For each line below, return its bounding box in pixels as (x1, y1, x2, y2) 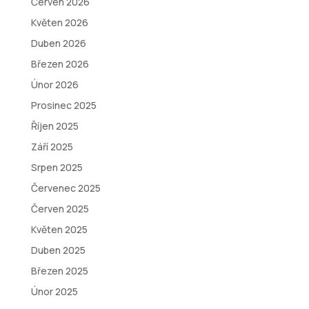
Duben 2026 (30, 37, 86, 50)
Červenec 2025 (30, 181, 101, 195)
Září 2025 (30, 140, 73, 153)
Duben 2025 (30, 243, 86, 257)
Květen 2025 (30, 223, 88, 236)
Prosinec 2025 (30, 99, 97, 112)
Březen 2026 (30, 57, 89, 70)
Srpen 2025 (30, 161, 83, 174)
